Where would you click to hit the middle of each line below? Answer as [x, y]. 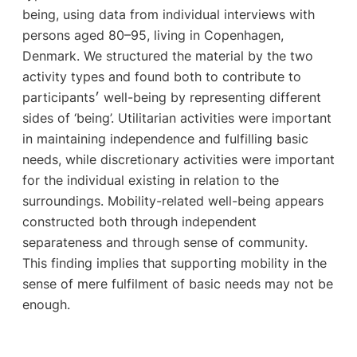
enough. [46, 305]
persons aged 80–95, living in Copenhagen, [153, 35]
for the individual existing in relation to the [150, 180]
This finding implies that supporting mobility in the [174, 263]
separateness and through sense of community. [165, 243]
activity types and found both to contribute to [161, 77]
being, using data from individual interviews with [168, 15]
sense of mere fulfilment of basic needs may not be [177, 284]
